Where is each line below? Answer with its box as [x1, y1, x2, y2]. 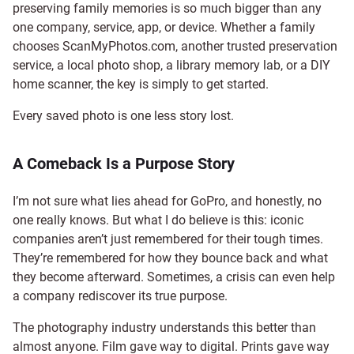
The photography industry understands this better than [13, 319, 316, 335]
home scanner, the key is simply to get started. [13, 76, 269, 92]
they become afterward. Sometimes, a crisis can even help [13, 269, 335, 284]
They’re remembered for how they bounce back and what [13, 250, 328, 265]
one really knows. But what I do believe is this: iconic [13, 212, 303, 228]
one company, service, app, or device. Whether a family [13, 19, 315, 35]
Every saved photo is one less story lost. [13, 107, 234, 123]
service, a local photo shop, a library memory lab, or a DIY [13, 57, 330, 73]
